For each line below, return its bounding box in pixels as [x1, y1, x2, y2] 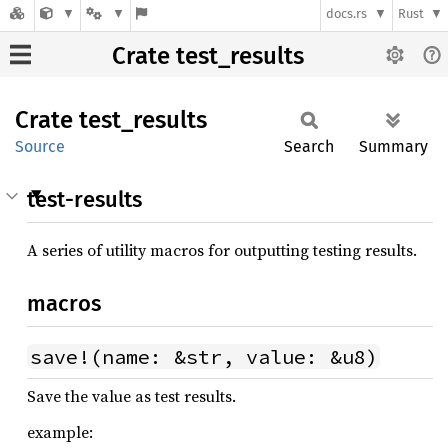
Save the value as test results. [27, 385, 236, 407]
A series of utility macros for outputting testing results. [27, 239, 417, 261]
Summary [359, 137, 428, 156]
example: [27, 421, 93, 443]
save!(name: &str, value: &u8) [29, 344, 378, 369]
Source [15, 137, 65, 156]
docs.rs [326, 6, 368, 22]
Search [284, 137, 334, 156]
